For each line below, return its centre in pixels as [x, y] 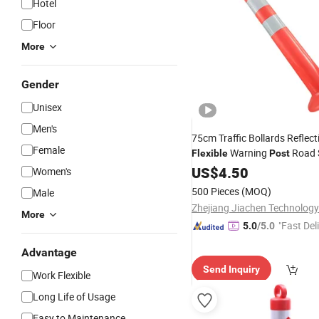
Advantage [49, 252]
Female [49, 150]
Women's [52, 171]
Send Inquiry [231, 269]
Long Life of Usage [74, 297]
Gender [40, 84]
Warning [249, 153]
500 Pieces [215, 191]
